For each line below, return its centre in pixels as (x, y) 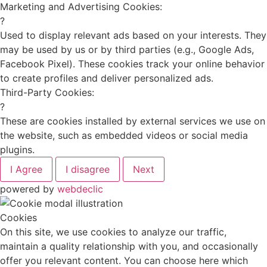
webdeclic (80, 189)
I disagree (88, 170)
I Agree (26, 170)
